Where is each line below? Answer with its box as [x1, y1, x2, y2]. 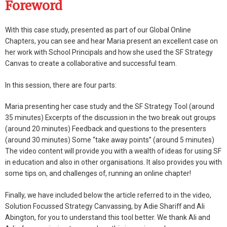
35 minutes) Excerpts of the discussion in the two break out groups [5, 113, 216, 122]
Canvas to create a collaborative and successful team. [5, 59, 177, 67]
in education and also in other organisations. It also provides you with [5, 158, 222, 167]
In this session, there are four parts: [5, 81, 117, 89]
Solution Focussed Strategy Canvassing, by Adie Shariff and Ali [5, 202, 205, 211]
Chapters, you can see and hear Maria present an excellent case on [5, 36, 218, 45]
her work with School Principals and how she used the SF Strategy [5, 48, 213, 56]
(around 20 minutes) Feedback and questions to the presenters [5, 125, 206, 133]
